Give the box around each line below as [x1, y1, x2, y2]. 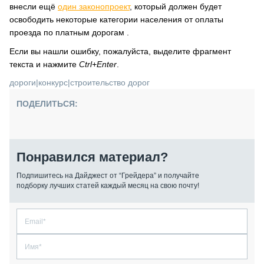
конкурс [38, 78, 68, 87]
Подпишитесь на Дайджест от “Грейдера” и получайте [16, 171, 199, 180]
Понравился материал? [16, 150, 168, 164]
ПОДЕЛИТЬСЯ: [16, 99, 78, 108]
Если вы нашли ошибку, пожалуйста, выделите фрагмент [9, 47, 231, 56]
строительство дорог [70, 78, 150, 87]
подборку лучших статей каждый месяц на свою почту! [16, 181, 199, 190]
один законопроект [58, 2, 130, 11]
